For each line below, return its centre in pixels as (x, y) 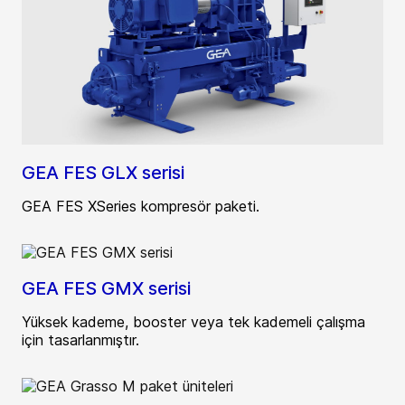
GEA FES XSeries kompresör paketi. (141, 206)
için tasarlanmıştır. (80, 339)
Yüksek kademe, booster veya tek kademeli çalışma (193, 321)
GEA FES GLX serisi (103, 172)
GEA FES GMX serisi (106, 288)
